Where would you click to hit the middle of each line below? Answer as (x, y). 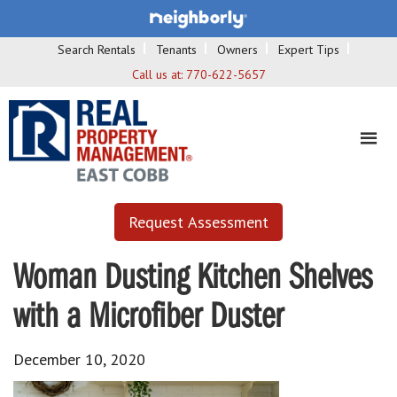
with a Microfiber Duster (148, 318)
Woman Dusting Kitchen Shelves (193, 279)
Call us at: (159, 74)
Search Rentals (97, 49)
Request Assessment (198, 222)
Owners (237, 49)
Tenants (176, 49)
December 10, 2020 (79, 359)
